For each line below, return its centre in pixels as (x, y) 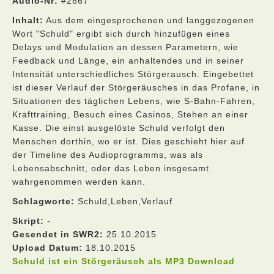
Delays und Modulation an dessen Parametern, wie (125, 47)
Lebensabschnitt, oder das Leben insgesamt (111, 168)
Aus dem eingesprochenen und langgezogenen (149, 20)
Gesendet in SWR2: (58, 234)
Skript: (28, 221)
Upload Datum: (47, 248)
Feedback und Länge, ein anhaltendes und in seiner (128, 61)
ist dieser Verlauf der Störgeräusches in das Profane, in (136, 87)
